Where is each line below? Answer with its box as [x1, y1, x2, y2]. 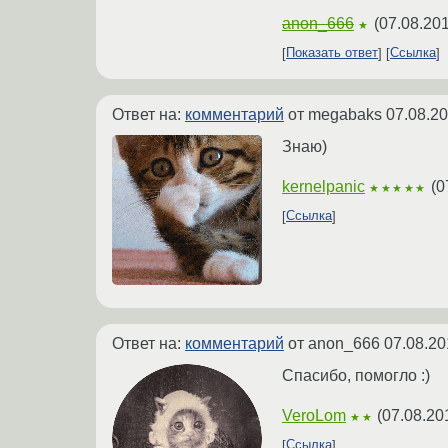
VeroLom [282, 406, 346, 424]
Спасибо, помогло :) [282, 366, 430, 384]
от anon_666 [284, 334, 384, 352]
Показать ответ [286, 45, 378, 61]
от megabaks [284, 105, 386, 123]
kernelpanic [282, 177, 365, 195]
